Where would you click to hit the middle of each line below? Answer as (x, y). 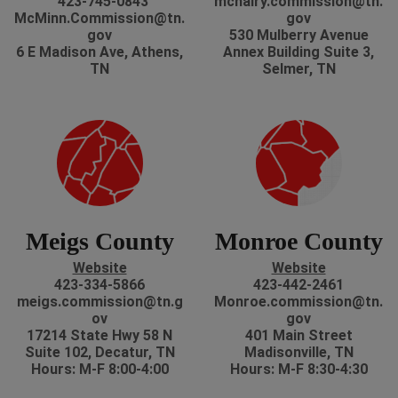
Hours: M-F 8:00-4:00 (99, 370)
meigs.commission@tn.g (99, 302)
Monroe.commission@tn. (298, 302)
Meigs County (99, 242)
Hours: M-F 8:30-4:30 (298, 370)
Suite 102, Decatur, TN (99, 353)
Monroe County (298, 242)
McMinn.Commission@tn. (99, 19)
